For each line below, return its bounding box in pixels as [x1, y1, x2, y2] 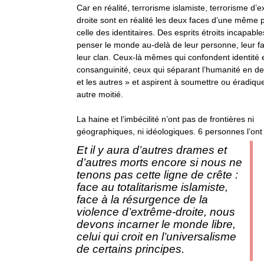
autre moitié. [77, 90, 123, 99]
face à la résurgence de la [77, 193, 208, 206]
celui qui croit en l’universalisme [77, 230, 236, 243]
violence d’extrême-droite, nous [77, 206, 235, 218]
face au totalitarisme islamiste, [77, 181, 228, 193]
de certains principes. [77, 243, 184, 255]
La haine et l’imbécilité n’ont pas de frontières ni [77, 114, 254, 124]
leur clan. [77, 52, 111, 62]
